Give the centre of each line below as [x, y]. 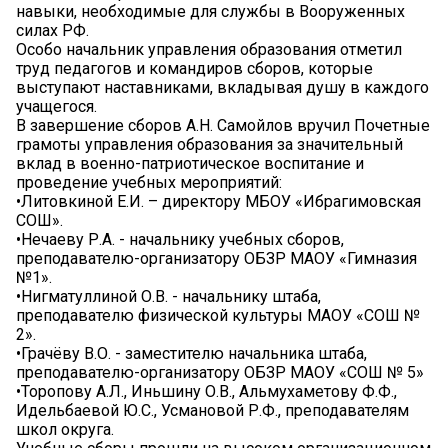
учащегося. [56, 106]
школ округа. [65, 429]
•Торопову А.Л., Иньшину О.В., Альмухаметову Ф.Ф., [206, 391]
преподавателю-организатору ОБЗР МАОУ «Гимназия [216, 258]
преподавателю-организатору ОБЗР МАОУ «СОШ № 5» [220, 372]
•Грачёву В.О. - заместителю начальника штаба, [191, 353]
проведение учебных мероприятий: [149, 182]
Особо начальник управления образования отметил [209, 49]
